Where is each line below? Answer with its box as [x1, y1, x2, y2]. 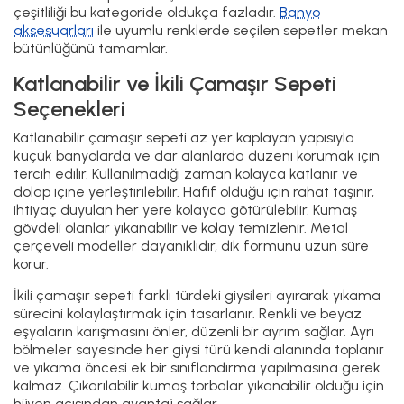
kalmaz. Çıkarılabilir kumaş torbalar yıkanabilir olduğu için [14, 376, 384, 394]
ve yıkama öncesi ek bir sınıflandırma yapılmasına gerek [14, 358, 381, 376]
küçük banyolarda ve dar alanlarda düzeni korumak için [14, 146, 380, 164]
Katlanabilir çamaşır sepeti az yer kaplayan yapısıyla [14, 128, 354, 146]
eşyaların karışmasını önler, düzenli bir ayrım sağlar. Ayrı [14, 322, 374, 340]
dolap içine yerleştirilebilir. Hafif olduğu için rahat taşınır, [14, 182, 374, 200]
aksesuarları [14, 21, 94, 39]
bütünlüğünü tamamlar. [14, 39, 168, 57]
